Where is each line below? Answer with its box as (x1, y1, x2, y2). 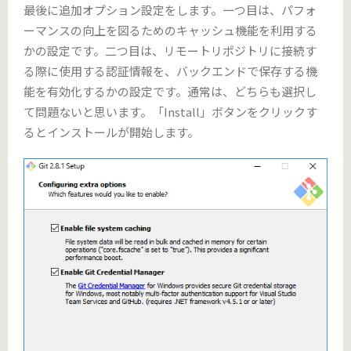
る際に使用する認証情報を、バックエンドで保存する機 (24, 63, 317, 80)
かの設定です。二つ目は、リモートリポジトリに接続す (24, 42, 317, 60)
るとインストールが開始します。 (24, 124, 199, 141)
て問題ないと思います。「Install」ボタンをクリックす (24, 103, 317, 121)
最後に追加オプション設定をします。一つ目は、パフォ (24, 2, 317, 19)
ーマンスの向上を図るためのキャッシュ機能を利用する (24, 22, 317, 39)
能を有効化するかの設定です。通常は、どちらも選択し (24, 83, 317, 100)
